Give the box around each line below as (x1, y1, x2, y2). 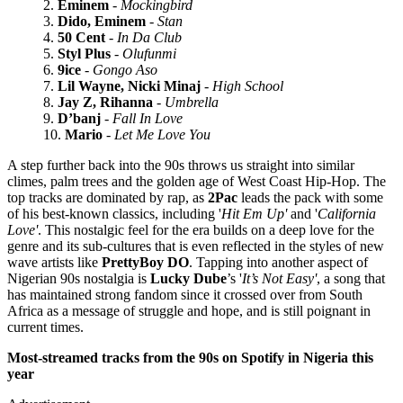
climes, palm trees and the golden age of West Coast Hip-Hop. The (7, 173, 386, 189)
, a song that (317, 270, 385, 286)
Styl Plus (58, 45, 114, 61)
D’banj (58, 110, 101, 126)
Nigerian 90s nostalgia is (7, 270, 147, 286)
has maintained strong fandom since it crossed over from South (7, 286, 363, 302)
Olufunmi (122, 45, 176, 61)
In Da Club (117, 29, 182, 45)
